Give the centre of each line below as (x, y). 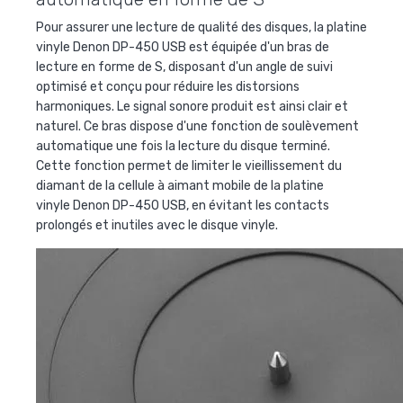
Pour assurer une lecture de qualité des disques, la (181, 27)
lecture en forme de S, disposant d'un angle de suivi (184, 67)
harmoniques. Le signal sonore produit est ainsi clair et (192, 106)
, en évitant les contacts (258, 205)
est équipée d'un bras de (258, 47)
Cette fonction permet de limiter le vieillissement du (189, 166)
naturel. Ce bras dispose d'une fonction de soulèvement (197, 126)
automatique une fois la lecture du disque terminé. (183, 146)
